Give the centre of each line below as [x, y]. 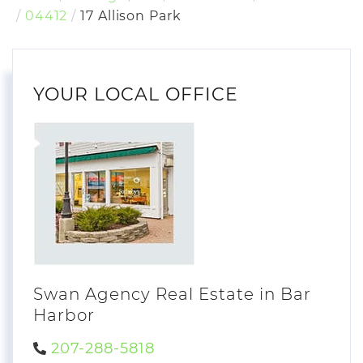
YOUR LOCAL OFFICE [136, 94]
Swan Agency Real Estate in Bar [172, 295]
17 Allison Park [131, 16]
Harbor [64, 316]
